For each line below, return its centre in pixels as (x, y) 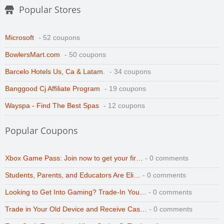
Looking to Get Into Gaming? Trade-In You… (76, 192)
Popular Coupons (41, 130)
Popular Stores (50, 9)
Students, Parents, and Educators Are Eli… (73, 175)
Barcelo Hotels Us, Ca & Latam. (55, 71)
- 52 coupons (58, 37)
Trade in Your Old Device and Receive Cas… (76, 209)
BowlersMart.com (32, 54)
